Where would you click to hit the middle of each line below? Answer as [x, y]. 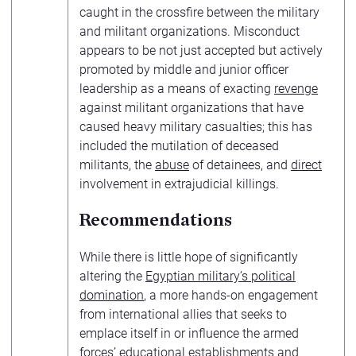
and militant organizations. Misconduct [190, 31]
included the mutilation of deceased [179, 145]
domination [112, 295]
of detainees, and [240, 164]
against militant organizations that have [192, 107]
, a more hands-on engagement [231, 295]
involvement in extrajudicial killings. [179, 184]
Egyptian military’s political [221, 276]
